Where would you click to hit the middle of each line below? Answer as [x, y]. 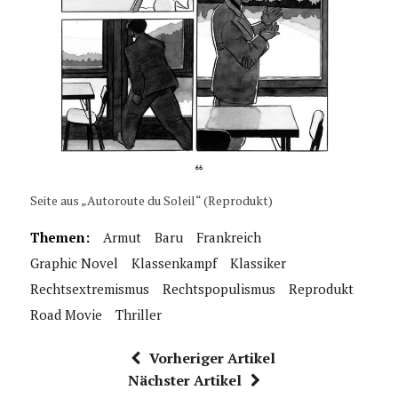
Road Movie [66, 315]
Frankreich [228, 238]
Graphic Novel [74, 263]
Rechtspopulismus [219, 289]
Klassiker [258, 263]
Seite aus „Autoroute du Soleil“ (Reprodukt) [151, 201]
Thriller [138, 315]
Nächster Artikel [185, 381]
